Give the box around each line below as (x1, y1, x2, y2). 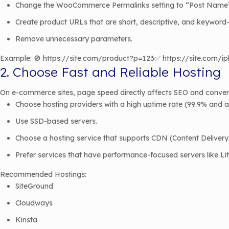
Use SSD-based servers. (15, 117, 97, 126)
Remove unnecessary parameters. (15, 34, 132, 43)
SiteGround (15, 181, 53, 191)
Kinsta (15, 215, 37, 224)
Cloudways (15, 198, 53, 208)
